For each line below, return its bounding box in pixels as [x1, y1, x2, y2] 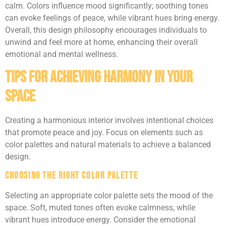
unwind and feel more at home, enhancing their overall [5, 37, 198, 47]
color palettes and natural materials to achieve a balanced [5, 139, 211, 149]
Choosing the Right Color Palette [5, 170, 138, 182]
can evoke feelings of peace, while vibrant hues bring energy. [5, 13, 219, 23]
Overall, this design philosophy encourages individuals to [5, 25, 207, 35]
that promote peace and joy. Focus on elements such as [5, 127, 203, 137]
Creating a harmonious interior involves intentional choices [5, 115, 213, 125]
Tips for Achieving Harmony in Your [5, 67, 193, 87]
